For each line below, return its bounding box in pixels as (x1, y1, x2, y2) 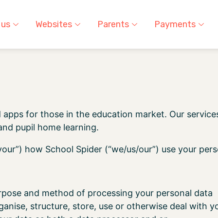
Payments (154, 19, 196, 30)
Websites (35, 19, 72, 30)
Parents (97, 19, 129, 30)
